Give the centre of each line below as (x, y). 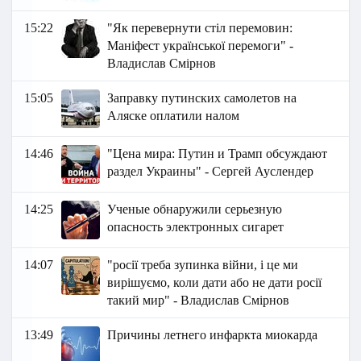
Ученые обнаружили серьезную (195, 210)
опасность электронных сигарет (196, 227)
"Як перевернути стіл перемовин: (200, 28)
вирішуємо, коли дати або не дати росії (215, 283)
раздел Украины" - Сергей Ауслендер (211, 172)
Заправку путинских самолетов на (202, 98)
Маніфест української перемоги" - (201, 46)
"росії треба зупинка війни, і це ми (203, 265)
